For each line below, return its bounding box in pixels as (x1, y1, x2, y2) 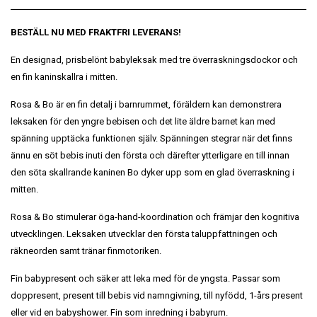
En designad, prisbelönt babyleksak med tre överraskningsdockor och (11, 54, 298, 65)
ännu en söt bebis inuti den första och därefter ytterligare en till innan (11, 149, 289, 161)
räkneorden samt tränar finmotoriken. (11, 245, 161, 256)
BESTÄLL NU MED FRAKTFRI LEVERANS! (11, 26, 181, 38)
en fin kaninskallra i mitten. (11, 71, 117, 82)
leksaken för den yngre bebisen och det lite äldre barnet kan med (11, 115, 275, 127)
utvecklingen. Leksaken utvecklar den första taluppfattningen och (11, 228, 277, 239)
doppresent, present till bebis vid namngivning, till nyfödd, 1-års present (11, 289, 303, 301)
